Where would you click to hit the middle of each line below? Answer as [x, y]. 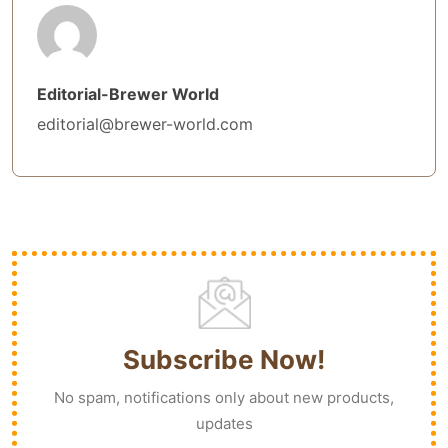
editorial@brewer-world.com [145, 123]
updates [224, 423]
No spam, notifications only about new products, [224, 397]
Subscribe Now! [224, 359]
